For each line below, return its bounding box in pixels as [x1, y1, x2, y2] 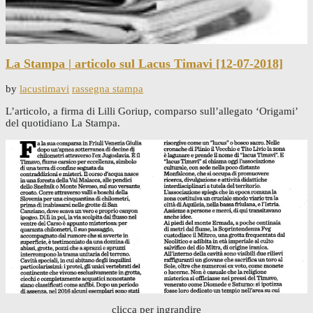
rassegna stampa [72, 83, 143, 95]
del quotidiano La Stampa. [6, 117, 120, 129]
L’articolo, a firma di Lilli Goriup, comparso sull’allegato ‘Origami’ [6, 105, 298, 117]
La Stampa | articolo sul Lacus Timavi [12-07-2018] [6, 56, 283, 71]
